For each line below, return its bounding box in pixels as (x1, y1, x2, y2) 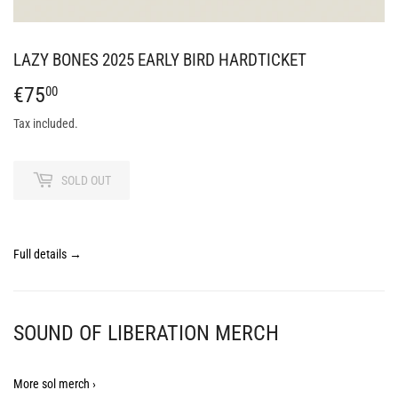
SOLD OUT (61, 172, 111, 187)
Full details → (13, 247, 82, 262)
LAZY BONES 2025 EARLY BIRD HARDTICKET (13, 51, 306, 71)
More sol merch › (13, 377, 96, 392)
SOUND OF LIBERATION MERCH (13, 320, 279, 346)
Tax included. (13, 116, 78, 131)
